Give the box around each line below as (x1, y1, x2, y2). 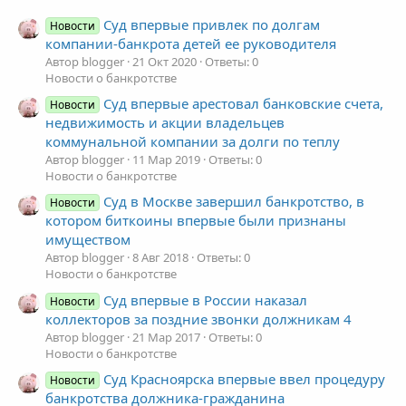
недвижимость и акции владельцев (45, 113, 285, 132)
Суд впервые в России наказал (103, 290, 308, 309)
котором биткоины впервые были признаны (45, 211, 346, 230)
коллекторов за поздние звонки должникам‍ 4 (45, 309, 352, 328)
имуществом (45, 230, 130, 249)
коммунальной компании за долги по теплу (45, 132, 340, 151)
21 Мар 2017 (132, 328, 200, 345)
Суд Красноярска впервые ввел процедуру (103, 370, 386, 389)
